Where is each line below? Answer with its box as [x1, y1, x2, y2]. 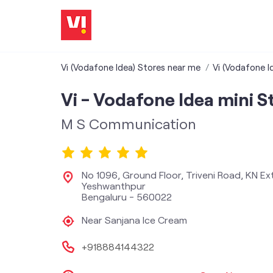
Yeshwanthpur [81, 180, 146, 191]
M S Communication [60, 115, 196, 132]
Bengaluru [81, 191, 127, 202]
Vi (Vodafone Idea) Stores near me [60, 62, 200, 73]
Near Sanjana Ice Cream [81, 214, 187, 225]
